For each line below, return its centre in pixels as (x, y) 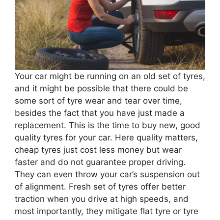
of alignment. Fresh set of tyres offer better (100, 186)
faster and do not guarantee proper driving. (100, 162)
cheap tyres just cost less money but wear (98, 150)
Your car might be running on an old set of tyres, (110, 76)
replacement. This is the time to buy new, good (108, 125)
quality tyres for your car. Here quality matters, (106, 137)
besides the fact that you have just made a (100, 113)
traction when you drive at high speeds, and (102, 199)
